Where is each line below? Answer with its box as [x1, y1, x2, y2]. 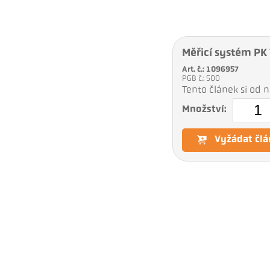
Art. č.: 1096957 [181, 65, 239, 74]
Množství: [181, 105, 227, 115]
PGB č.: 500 [181, 74, 222, 83]
